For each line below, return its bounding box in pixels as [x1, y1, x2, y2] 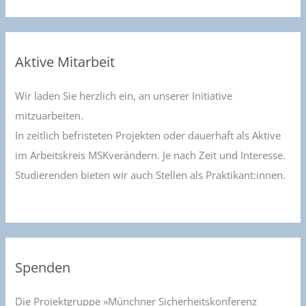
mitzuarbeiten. [15, 109, 84, 123]
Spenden [15, 258, 71, 277]
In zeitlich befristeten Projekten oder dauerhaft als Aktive [15, 128, 281, 143]
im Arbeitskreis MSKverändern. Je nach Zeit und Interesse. [15, 148, 286, 163]
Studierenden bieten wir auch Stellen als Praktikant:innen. [15, 168, 286, 182]
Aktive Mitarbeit [15, 52, 115, 71]
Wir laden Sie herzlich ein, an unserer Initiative [15, 89, 233, 103]
